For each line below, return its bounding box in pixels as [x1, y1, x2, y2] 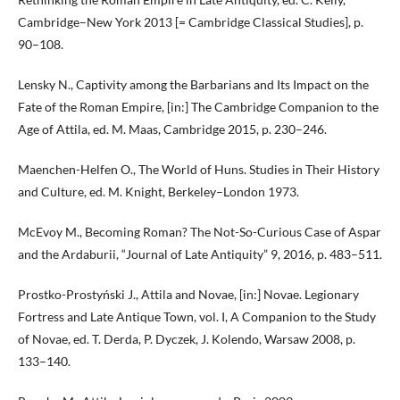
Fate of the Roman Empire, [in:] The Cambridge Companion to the [18, 99, 379, 114]
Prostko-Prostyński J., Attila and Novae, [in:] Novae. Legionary [18, 287, 359, 302]
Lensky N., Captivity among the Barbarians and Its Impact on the [18, 77, 369, 92]
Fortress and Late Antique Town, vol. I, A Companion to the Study [18, 309, 376, 324]
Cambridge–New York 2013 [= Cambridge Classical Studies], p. [18, 14, 363, 29]
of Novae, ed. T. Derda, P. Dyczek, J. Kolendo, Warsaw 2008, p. [18, 331, 355, 346]
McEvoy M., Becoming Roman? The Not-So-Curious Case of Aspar [18, 224, 381, 239]
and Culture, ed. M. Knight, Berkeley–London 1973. [18, 184, 299, 199]
